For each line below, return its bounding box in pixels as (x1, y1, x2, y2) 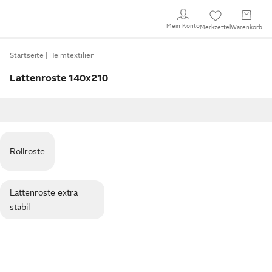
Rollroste (10, 146, 45, 156)
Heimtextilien (49, 51, 95, 59)
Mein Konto (166, 22, 200, 29)
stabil (10, 202, 30, 212)
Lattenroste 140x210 (10, 73, 108, 84)
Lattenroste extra (10, 188, 78, 197)
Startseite (10, 51, 44, 59)
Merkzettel (200, 24, 231, 30)
